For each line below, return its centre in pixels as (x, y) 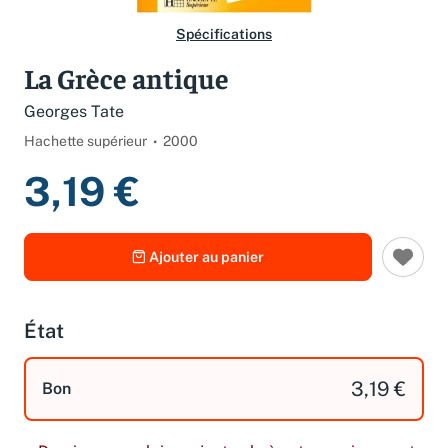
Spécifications (224, 34)
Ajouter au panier (206, 257)
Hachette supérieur (85, 140)
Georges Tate (74, 111)
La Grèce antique (126, 77)
